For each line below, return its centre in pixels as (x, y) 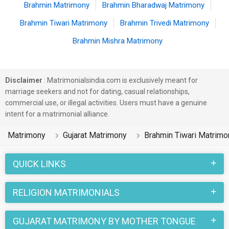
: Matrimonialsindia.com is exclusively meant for (120, 80)
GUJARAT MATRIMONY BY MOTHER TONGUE (104, 221)
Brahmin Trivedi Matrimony (164, 23)
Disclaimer (24, 80)
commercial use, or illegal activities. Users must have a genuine (106, 103)
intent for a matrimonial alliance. (57, 114)
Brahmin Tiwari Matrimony (63, 23)
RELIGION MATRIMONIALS (66, 192)
